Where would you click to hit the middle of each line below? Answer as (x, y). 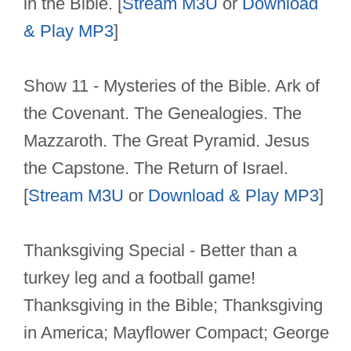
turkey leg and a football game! (139, 278)
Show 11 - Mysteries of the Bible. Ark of (172, 86)
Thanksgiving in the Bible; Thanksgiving (173, 306)
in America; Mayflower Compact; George (176, 333)
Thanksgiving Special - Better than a (160, 251)
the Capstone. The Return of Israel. (156, 168)
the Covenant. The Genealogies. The (163, 114)
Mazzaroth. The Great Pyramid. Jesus (166, 141)
